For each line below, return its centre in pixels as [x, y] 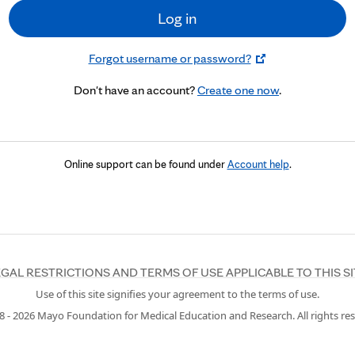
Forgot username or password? [170, 58]
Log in [177, 18]
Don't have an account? [136, 90]
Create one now [238, 90]
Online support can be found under [145, 164]
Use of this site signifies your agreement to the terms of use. [177, 294]
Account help [258, 164]
